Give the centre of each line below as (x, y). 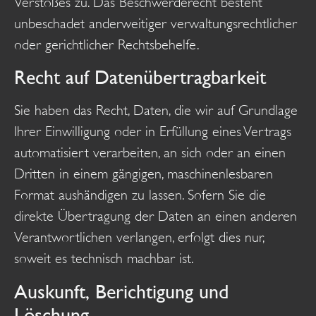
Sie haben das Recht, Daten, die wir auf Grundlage (156, 111)
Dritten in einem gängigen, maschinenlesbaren (144, 174)
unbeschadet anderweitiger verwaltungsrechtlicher (156, 23)
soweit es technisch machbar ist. (104, 259)
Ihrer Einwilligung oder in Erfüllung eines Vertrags (153, 132)
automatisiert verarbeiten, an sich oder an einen (150, 153)
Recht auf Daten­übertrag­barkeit (140, 77)
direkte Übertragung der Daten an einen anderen (156, 217)
